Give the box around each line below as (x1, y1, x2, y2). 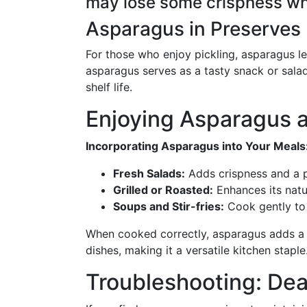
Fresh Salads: (113, 167, 185, 180)
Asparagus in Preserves (86, 17, 301, 40)
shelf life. (86, 80, 132, 94)
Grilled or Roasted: (113, 183, 213, 197)
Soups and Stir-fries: (113, 199, 224, 213)
